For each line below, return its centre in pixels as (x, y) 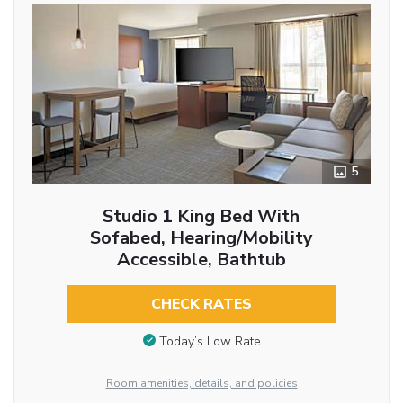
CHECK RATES (201, 304)
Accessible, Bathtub (201, 260)
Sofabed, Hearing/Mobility (201, 238)
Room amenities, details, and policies (201, 383)
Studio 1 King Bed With (201, 217)
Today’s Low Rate (210, 341)
